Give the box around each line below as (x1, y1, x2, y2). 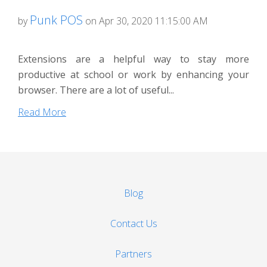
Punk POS (30, 11, 83, 28)
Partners (115, 247, 152, 260)
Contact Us (110, 216, 157, 230)
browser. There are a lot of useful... (18, 83, 174, 97)
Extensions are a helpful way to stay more (18, 52, 249, 66)
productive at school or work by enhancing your (18, 67, 249, 81)
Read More (18, 105, 66, 119)
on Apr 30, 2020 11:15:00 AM (83, 14, 208, 27)
